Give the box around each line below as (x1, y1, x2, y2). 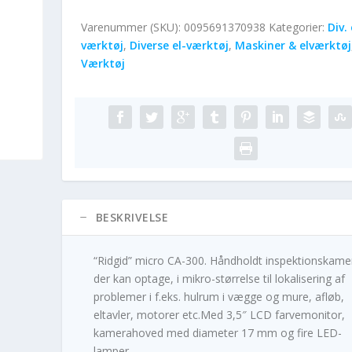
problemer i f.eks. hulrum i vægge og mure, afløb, (93, 288, 344, 304)
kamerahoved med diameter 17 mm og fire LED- (93, 324, 342, 340)
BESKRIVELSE (95, 209, 169, 225)
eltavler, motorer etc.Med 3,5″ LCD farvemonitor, (93, 306, 345, 322)
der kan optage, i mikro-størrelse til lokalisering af (93, 270, 345, 286)
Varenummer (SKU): (80, 19, 184, 35)
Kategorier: (268, 19, 328, 35)
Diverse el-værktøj (129, 37, 229, 53)
